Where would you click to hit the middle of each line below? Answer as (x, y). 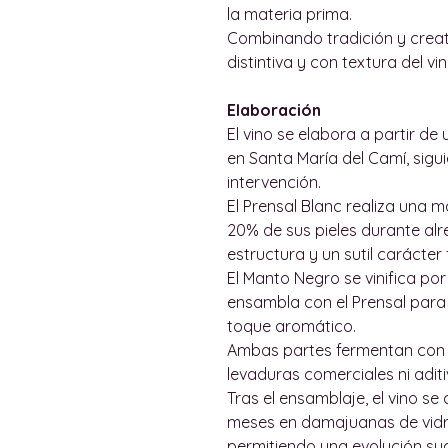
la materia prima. (289, 13)
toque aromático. (291, 325)
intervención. (274, 181)
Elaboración (274, 109)
